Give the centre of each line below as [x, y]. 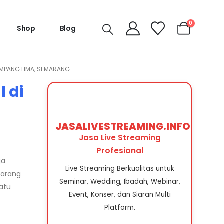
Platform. [120, 207]
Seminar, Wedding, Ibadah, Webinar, [120, 181]
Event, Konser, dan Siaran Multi [120, 194]
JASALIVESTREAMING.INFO [123, 126]
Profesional [120, 150]
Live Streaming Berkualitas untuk [120, 168]
